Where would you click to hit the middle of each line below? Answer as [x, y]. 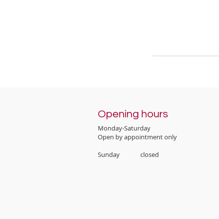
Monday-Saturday [125, 128]
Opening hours [133, 114]
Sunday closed [128, 154]
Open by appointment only [137, 137]
